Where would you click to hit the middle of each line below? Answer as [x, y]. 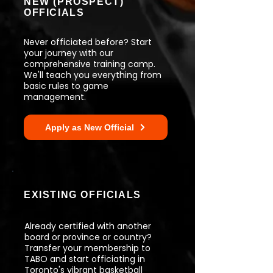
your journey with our [69, 53]
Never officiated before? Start [88, 42]
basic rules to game [66, 86]
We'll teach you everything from [93, 75]
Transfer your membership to [87, 248]
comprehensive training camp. [90, 64]
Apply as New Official [90, 127]
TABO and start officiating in [85, 259]
